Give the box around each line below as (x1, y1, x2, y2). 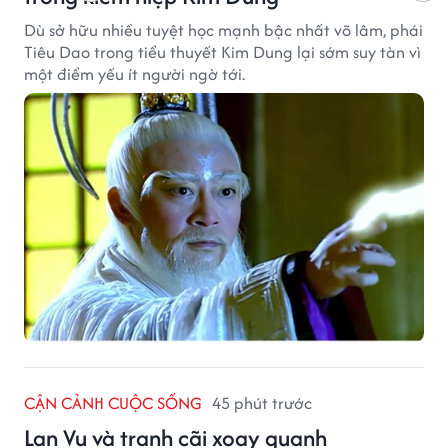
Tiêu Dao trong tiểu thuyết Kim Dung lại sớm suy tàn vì (24, 40, 421, 65)
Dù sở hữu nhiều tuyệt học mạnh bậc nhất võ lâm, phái (24, 18, 423, 43)
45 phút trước (212, 391, 312, 416)
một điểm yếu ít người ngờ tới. (24, 62, 245, 87)
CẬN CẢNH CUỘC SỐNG (24, 391, 202, 416)
